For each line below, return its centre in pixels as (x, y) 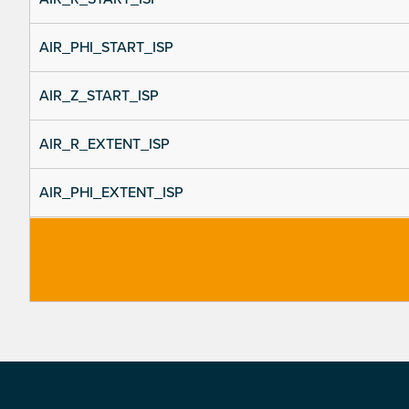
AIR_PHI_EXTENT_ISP (111, 193)
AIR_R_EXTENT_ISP (105, 145)
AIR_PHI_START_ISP (106, 48)
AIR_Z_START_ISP (99, 96)
